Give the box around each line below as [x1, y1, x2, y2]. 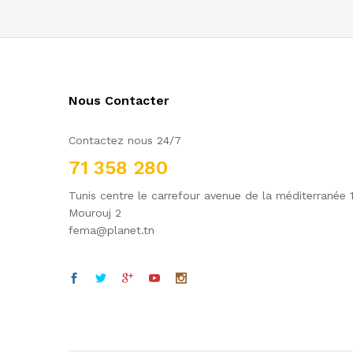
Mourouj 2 [69, 206, 121, 220]
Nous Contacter [69, 93, 169, 109]
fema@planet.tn [69, 224, 154, 237]
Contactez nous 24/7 [69, 134, 181, 147]
